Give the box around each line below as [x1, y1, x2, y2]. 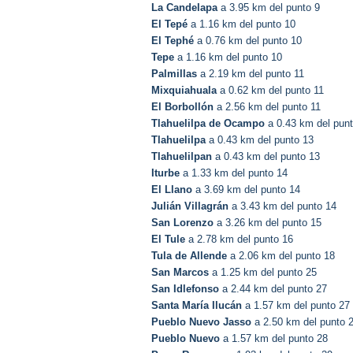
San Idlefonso [151, 283, 219, 295]
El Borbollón [151, 101, 214, 113]
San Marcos [151, 266, 209, 279]
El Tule [151, 233, 185, 246]
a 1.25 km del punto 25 [209, 266, 317, 279]
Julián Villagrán [151, 200, 229, 213]
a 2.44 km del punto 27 [219, 283, 327, 295]
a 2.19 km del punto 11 [197, 68, 304, 80]
